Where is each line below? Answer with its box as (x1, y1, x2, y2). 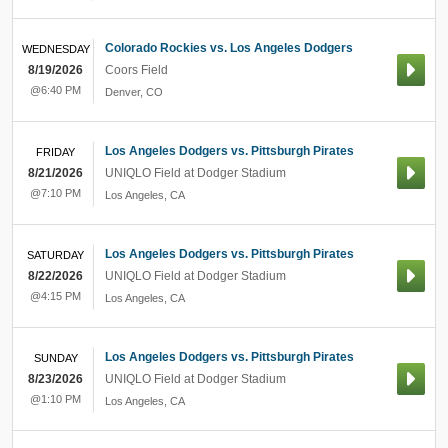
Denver (105, 86, 140, 98)
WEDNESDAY (21, 43, 90, 55)
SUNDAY (33, 352, 78, 364)
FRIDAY (36, 146, 75, 158)
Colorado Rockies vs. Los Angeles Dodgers (105, 41, 353, 55)
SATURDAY (27, 249, 84, 261)
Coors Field (105, 63, 168, 77)
